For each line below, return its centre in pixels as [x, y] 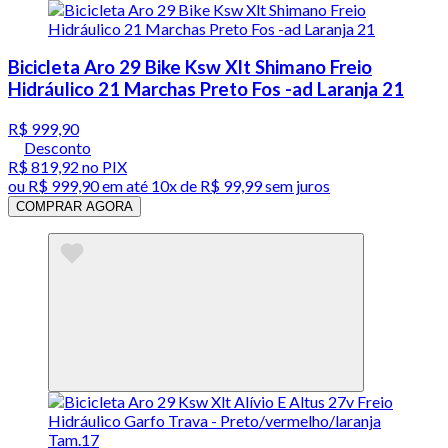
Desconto [57, 148]
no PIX [103, 167]
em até [125, 186]
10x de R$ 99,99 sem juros [240, 186]
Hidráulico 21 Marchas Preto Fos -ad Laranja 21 [206, 89]
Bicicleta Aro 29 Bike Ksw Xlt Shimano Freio [190, 67]
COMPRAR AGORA [74, 207]
